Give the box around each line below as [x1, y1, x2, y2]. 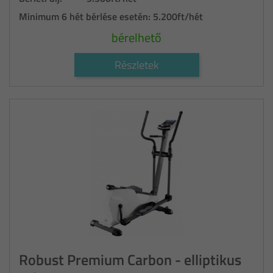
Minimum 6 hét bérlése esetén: [19, 9, 153, 24]
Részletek [114, 56, 159, 73]
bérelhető [112, 27, 161, 47]
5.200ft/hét [153, 9, 203, 24]
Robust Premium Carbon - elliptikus [19, 249, 241, 271]
